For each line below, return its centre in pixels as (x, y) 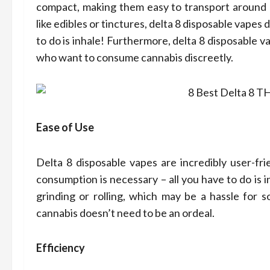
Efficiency (61, 248)
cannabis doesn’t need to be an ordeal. (125, 213)
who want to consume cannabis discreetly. (135, 57)
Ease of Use (65, 127)
